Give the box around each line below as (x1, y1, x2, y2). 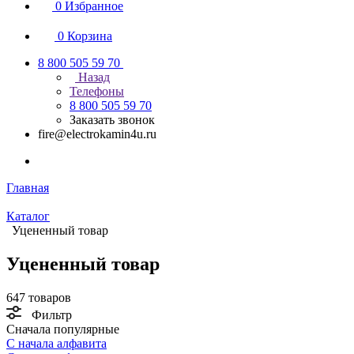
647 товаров (6, 290, 71, 304)
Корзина (67, 29, 112, 43)
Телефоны (70, 85, 124, 98)
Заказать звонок (70, 113, 155, 126)
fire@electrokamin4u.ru (38, 127, 156, 141)
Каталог (6, 209, 50, 223)
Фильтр (32, 307, 72, 322)
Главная (6, 181, 49, 194)
